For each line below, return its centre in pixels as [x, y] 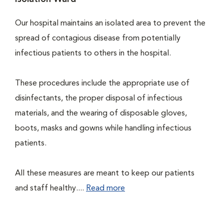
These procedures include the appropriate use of [102, 83]
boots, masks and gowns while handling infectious [103, 128]
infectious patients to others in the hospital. [93, 53]
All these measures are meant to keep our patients [105, 173]
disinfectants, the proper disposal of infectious [99, 98]
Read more [105, 188]
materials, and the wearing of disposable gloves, [101, 113]
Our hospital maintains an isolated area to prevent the [110, 23]
